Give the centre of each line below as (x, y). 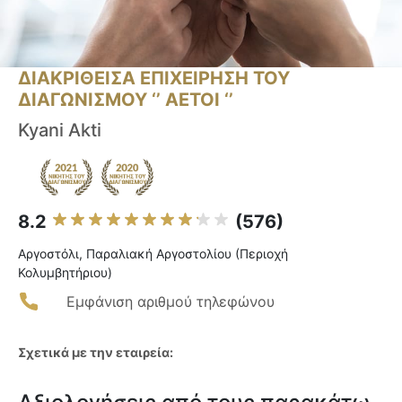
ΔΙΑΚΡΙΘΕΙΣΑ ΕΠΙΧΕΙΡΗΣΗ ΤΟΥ (154, 79)
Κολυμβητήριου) (65, 273)
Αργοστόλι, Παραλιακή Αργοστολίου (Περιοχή (153, 254)
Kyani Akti (60, 131)
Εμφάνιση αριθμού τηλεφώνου (170, 302)
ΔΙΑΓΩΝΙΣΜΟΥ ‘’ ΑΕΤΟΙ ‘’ (126, 100)
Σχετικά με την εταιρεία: (96, 353)
